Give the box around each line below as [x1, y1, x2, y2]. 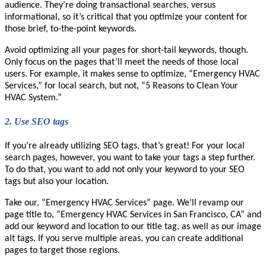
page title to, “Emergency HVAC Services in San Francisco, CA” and [5, 210, 261, 220]
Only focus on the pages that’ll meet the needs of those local [5, 58, 239, 68]
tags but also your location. [5, 176, 109, 186]
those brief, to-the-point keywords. [5, 24, 137, 34]
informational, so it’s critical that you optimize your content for [5, 12, 248, 23]
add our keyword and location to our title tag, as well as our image [5, 221, 261, 232]
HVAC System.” [5, 93, 62, 103]
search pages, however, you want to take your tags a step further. [5, 153, 255, 163]
